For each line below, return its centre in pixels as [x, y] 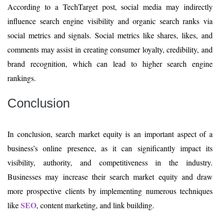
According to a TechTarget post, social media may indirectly [110, 6]
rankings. [22, 78]
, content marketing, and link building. [96, 205]
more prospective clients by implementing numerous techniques [110, 191]
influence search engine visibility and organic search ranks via [110, 21]
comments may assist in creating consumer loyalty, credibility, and [110, 49]
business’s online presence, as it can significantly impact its [110, 148]
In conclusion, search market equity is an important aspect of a [110, 134]
